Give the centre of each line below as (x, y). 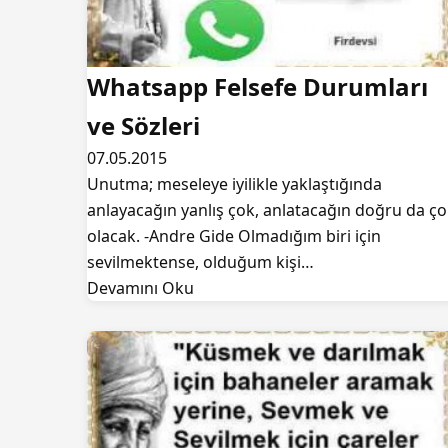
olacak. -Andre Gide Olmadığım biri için (234, 236)
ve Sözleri (143, 125)
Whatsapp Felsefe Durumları (257, 86)
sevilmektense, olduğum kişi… (200, 262)
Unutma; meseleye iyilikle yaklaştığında (234, 184)
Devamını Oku (140, 288)
